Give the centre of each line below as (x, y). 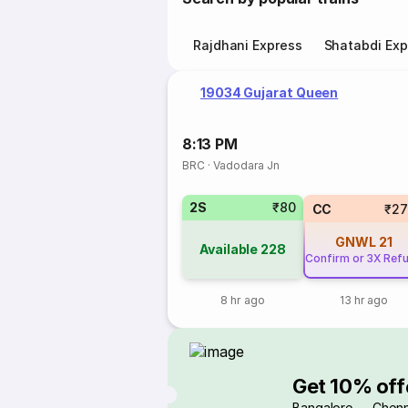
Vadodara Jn (247, 165)
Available (229, 249)
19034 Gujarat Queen (270, 92)
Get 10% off (349, 386)
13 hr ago (364, 300)
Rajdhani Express (248, 45)
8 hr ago (243, 300)
